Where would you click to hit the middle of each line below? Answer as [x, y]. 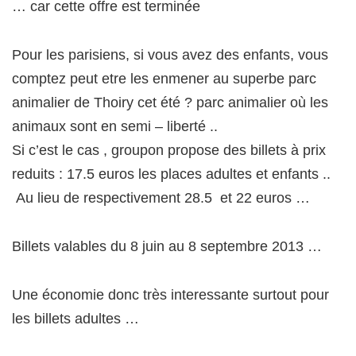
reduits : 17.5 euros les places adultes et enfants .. [171, 174]
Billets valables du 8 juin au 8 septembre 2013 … [167, 246]
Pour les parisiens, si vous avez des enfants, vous [170, 54]
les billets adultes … [75, 318]
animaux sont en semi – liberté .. [115, 126]
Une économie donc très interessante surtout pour [170, 294]
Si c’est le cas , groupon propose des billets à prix [169, 150]
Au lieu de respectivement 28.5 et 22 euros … [161, 197]
